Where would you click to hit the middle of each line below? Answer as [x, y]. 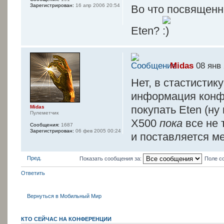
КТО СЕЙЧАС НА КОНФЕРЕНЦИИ [66, 219]
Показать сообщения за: [111, 158]
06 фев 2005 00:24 [97, 130]
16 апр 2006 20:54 [97, 5]
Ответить [33, 173]
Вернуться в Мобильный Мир [64, 196]
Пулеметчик [44, 112]
